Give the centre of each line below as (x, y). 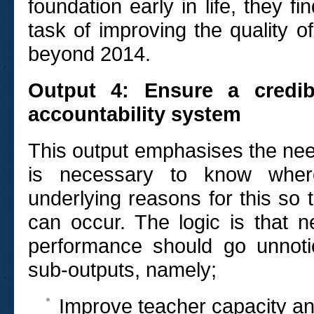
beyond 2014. (89, 54)
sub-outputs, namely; (122, 270)
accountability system (135, 114)
